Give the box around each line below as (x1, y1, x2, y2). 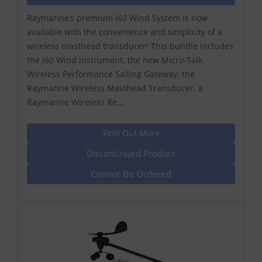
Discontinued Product (87, 147, 175, 159)
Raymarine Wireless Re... (27, 96, 124, 108)
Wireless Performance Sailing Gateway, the (27, 68, 195, 80)
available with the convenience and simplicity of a (27, 26, 222, 37)
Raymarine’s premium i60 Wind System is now (27, 12, 208, 23)
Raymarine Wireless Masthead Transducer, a (27, 82, 203, 94)
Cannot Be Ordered (91, 167, 171, 180)
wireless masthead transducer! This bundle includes (27, 40, 233, 51)
